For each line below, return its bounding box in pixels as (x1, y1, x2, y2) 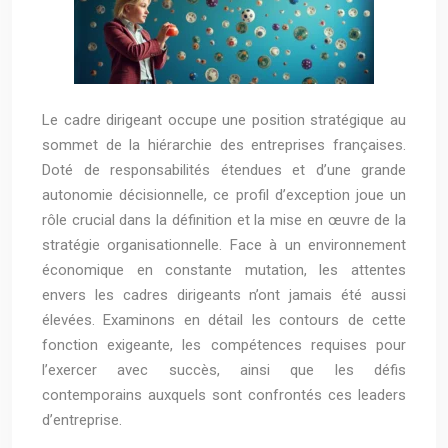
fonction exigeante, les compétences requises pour (42, 336, 406, 354)
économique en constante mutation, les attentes (42, 261, 406, 279)
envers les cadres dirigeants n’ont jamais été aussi (42, 286, 406, 304)
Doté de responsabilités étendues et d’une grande (42, 161, 406, 179)
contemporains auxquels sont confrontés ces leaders (42, 386, 406, 404)
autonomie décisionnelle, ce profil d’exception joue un (42, 186, 406, 204)
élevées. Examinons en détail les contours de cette (42, 311, 406, 329)
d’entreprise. (42, 411, 122, 429)
